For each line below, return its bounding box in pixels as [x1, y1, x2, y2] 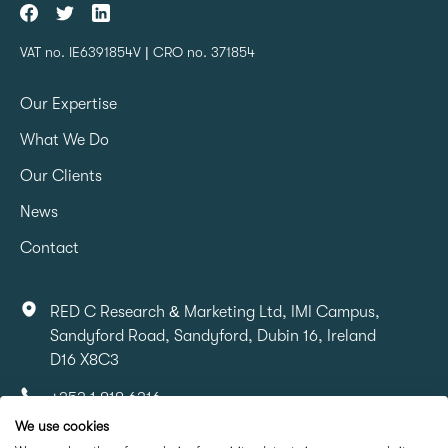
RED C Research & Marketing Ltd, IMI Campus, [50, 303, 380, 322]
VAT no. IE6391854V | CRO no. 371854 [20, 44, 255, 61]
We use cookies [15, 419, 109, 434]
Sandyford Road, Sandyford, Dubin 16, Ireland [50, 327, 376, 346]
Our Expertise [20, 95, 117, 114]
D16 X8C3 [50, 351, 119, 370]
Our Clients [20, 167, 102, 186]
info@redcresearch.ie [50, 427, 202, 446]
